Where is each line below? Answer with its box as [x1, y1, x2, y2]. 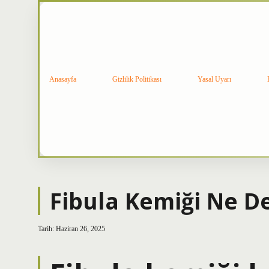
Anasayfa [49, 74, 76, 83]
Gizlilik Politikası [112, 74, 162, 83]
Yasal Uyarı [198, 74, 231, 83]
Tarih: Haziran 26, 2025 [38, 225, 105, 233]
